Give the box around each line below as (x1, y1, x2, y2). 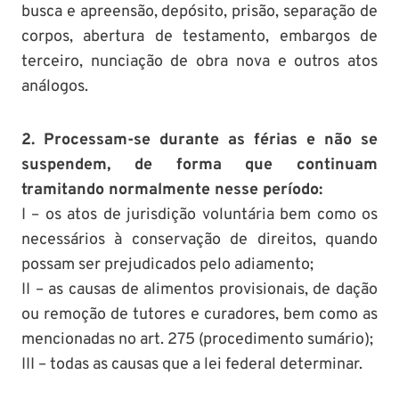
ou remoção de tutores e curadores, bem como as (21, 304, 378, 325)
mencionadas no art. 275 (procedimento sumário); (21, 329, 373, 350)
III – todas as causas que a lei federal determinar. (21, 354, 362, 375)
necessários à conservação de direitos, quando (21, 229, 378, 250)
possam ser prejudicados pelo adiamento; (21, 254, 313, 275)
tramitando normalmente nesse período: (21, 179, 322, 200)
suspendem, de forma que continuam (21, 154, 378, 175)
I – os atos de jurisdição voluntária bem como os (21, 204, 378, 225)
